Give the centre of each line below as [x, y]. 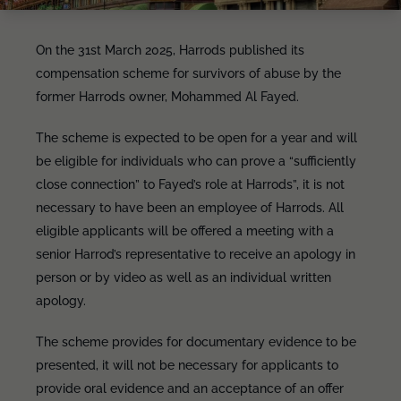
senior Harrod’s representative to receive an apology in [196, 254]
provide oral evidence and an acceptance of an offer [190, 388]
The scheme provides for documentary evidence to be [196, 342]
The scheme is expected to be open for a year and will [196, 138]
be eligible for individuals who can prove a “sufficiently [196, 161]
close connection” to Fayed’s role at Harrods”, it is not [190, 184]
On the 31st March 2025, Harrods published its [170, 50]
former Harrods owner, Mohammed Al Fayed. [167, 97]
